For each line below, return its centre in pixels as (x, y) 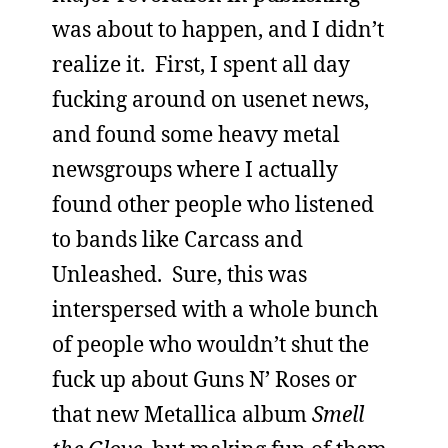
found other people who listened (213, 204)
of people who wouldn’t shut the (210, 344)
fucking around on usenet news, (210, 99)
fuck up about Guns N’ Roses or (204, 379)
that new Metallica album (182, 414)
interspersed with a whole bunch (215, 309)
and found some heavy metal (196, 134)
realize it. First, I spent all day (201, 64)
